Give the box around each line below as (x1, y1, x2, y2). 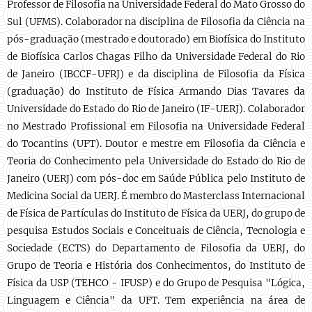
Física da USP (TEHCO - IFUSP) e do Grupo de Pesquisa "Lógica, (7, 277, 305, 289)
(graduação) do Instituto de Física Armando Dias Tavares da (7, 86, 305, 97)
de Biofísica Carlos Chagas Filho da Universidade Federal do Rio (7, 51, 305, 63)
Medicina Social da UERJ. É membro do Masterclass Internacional (7, 190, 305, 202)
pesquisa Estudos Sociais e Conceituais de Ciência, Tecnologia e (7, 225, 305, 237)
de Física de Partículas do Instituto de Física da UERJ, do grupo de (7, 208, 305, 219)
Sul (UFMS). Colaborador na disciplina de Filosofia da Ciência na (7, 16, 305, 28)
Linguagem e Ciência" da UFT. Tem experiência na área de (7, 295, 305, 306)
